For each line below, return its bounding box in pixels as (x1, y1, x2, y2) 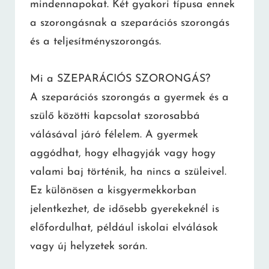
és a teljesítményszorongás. (30, 35, 161, 47)
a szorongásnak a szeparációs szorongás (30, 17, 229, 29)
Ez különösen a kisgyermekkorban (30, 185, 196, 197)
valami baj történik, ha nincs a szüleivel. (30, 166, 226, 178)
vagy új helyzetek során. (30, 241, 147, 253)
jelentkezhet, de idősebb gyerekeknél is (30, 204, 219, 216)
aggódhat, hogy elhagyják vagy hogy (30, 148, 216, 160)
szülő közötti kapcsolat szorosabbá (30, 110, 200, 122)
